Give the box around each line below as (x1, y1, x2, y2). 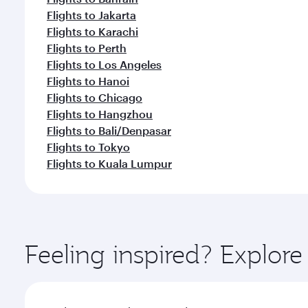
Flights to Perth (47, 41, 126, 54)
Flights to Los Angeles (47, 58, 162, 71)
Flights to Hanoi (47, 74, 129, 87)
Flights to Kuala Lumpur (47, 157, 172, 170)
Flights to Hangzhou (47, 107, 153, 120)
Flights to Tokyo (47, 140, 130, 153)
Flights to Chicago (47, 91, 142, 104)
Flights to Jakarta (47, 8, 136, 21)
